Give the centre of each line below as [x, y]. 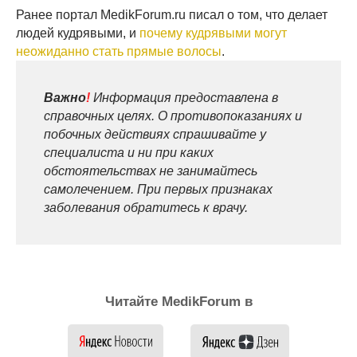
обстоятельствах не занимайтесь [151, 171]
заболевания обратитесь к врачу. [146, 207]
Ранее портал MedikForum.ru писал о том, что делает [172, 14]
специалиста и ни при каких [129, 152]
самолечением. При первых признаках [158, 189]
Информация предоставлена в [184, 97]
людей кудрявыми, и [78, 33]
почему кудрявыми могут [213, 33]
